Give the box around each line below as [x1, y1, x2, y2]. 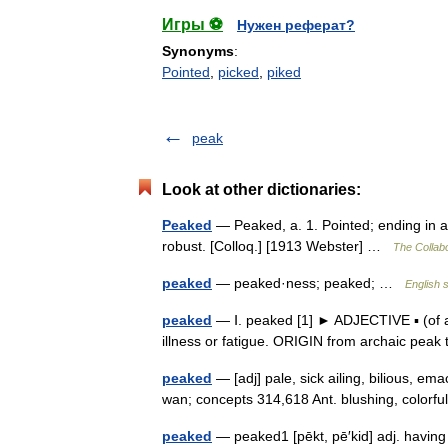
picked [218, 64, 259, 80]
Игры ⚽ [162, 16, 223, 33]
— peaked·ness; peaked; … [212, 275, 405, 291]
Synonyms [162, 43, 234, 59]
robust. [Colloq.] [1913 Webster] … [162, 238, 393, 254]
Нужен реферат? [237, 17, 355, 33]
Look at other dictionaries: [162, 181, 361, 198]
